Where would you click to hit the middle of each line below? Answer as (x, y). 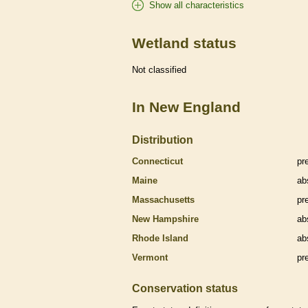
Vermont (150, 257)
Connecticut (157, 161)
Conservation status (185, 288)
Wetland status (184, 43)
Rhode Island (160, 238)
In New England (186, 107)
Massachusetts (163, 199)
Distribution (163, 139)
